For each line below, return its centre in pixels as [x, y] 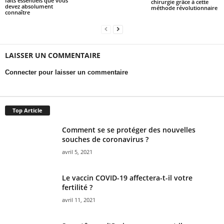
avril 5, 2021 [77, 151]
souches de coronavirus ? [105, 139]
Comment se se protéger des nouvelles [129, 129]
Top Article [27, 110]
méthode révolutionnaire [184, 8]
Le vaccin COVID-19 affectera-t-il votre [127, 177]
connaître [17, 12]
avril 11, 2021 [79, 199]
